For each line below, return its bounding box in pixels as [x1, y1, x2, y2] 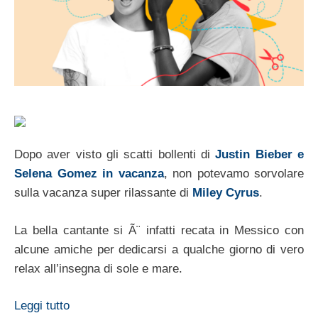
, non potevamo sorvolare [163, 167, 304, 181]
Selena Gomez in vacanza [14, 167, 164, 181]
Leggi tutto [14, 299, 70, 313]
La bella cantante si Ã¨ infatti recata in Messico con [14, 223, 304, 237]
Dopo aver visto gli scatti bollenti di [14, 148, 216, 162]
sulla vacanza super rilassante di [14, 186, 192, 200]
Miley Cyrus [192, 186, 259, 200]
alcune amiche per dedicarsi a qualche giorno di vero [14, 242, 304, 256]
